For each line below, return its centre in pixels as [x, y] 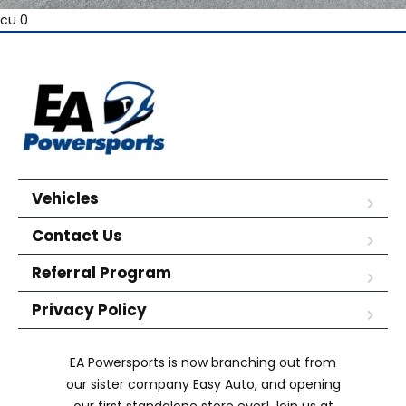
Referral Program [101, 273]
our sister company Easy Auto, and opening [203, 384]
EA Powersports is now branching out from [203, 362]
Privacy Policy [89, 310]
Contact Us [77, 236]
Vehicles [65, 198]
